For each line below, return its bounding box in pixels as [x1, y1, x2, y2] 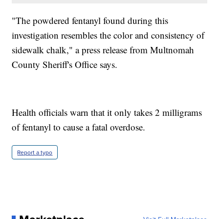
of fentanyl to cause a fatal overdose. [12, 121, 146, 133]
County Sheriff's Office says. [12, 58, 118, 71]
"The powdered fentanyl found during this [12, 14, 169, 27]
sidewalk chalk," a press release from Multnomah [12, 44, 195, 56]
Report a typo [17, 148, 53, 157]
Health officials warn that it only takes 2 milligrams [12, 106, 202, 119]
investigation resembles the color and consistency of [12, 29, 205, 42]
